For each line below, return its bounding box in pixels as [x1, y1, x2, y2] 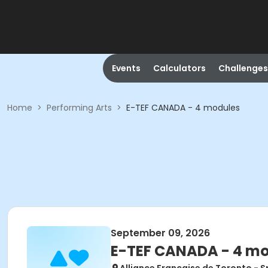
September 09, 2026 [111, 226, 210, 240]
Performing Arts [47, 102, 112, 114]
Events [111, 62, 141, 74]
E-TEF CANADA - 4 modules [126, 102, 240, 114]
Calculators [153, 62, 206, 74]
